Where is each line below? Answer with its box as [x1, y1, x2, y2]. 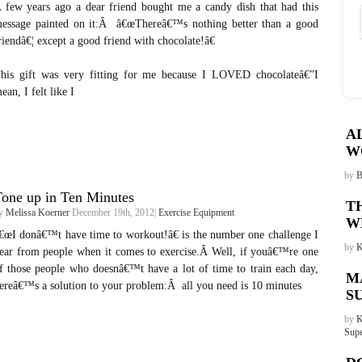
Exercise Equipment [158, 207, 234, 218]
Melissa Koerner [6, 207, 69, 218]
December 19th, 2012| [69, 207, 158, 218]
